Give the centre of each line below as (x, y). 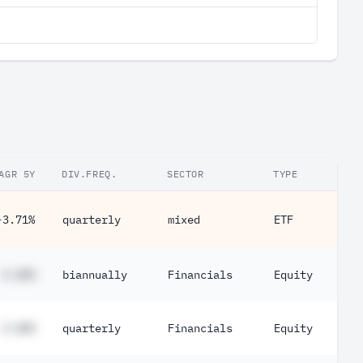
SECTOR (186, 174)
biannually (95, 275)
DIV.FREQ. (90, 174)
